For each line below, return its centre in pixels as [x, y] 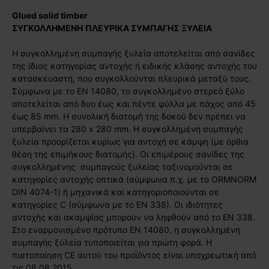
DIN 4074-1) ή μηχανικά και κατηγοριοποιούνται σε [116, 192]
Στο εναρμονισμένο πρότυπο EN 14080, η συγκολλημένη [126, 229]
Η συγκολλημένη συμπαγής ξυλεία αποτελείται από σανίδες [134, 53]
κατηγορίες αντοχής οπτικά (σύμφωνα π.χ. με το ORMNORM [134, 179]
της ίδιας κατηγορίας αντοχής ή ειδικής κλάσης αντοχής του [134, 65]
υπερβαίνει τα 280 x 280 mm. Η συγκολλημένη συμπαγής [128, 128]
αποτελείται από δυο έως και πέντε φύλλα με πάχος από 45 [134, 103]
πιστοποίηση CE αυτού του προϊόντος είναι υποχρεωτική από [134, 255]
